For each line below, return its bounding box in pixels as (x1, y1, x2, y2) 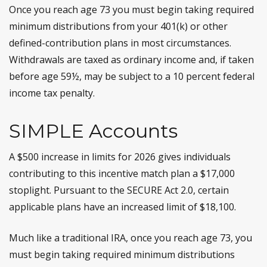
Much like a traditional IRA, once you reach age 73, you (9, 231, 252, 244)
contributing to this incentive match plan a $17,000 (9, 167, 235, 180)
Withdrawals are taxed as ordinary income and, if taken (9, 53, 254, 66)
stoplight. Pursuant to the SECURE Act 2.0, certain (9, 184, 229, 197)
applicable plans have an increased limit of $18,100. (9, 200, 236, 213)
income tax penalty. (9, 86, 95, 100)
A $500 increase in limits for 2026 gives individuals (9, 150, 231, 163)
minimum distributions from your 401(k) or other (9, 20, 228, 33)
